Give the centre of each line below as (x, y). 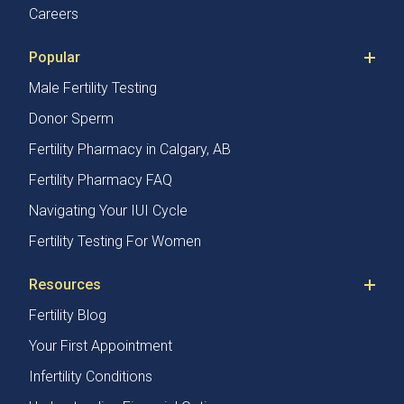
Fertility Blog (68, 316)
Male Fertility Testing (93, 88)
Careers (54, 14)
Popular (55, 58)
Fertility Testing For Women (115, 242)
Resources (65, 285)
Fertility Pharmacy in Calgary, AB (130, 150)
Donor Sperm (71, 119)
